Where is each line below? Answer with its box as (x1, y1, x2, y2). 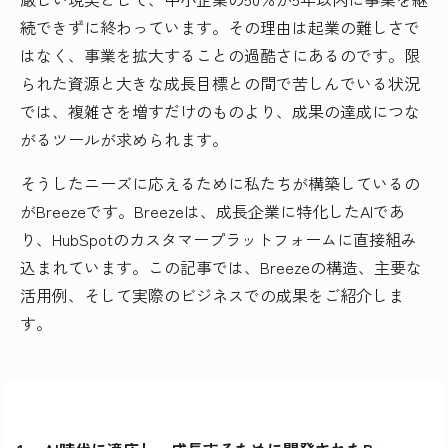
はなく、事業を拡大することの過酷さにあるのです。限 (20, 43, 420, 67)
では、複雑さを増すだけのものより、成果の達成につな (20, 99, 420, 123)
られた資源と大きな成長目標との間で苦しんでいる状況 (20, 71, 420, 95)
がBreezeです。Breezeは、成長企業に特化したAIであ (20, 199, 405, 223)
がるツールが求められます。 (20, 127, 228, 151)
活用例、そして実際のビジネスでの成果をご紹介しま (20, 283, 404, 307)
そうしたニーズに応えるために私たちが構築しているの (20, 171, 420, 195)
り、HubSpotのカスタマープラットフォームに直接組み (20, 227, 417, 251)
